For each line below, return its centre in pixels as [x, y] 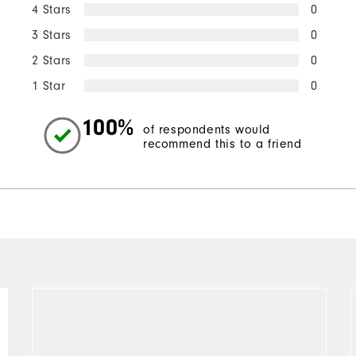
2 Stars [51, 60]
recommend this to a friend [222, 144]
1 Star [48, 85]
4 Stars [51, 9]
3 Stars [51, 35]
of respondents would [207, 130]
